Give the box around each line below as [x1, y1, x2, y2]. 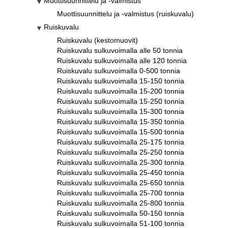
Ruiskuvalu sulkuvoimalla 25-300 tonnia [57, 158, 184, 167]
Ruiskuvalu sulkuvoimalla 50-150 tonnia [57, 209, 184, 218]
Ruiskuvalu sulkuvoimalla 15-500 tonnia [57, 128, 184, 136]
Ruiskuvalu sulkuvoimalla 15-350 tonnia [57, 118, 184, 126]
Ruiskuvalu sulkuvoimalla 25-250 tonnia [57, 148, 184, 157]
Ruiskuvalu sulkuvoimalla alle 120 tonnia [57, 56, 187, 65]
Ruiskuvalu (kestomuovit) [57, 36, 138, 45]
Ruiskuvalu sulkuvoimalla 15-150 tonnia [57, 77, 184, 85]
